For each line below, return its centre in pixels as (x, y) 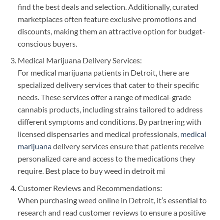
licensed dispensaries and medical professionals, (99, 134)
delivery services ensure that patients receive (127, 146)
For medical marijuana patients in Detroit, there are (103, 73)
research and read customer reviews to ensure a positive (111, 212)
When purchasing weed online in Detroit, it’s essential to (112, 200)
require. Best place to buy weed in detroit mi (91, 171)
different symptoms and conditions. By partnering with (109, 122)
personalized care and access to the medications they (106, 159)
